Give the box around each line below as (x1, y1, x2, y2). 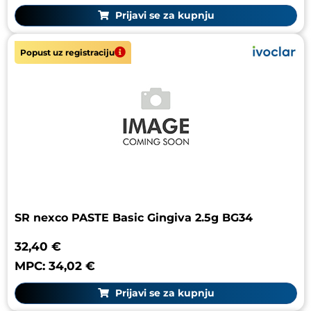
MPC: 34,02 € (15, 259, 95, 274)
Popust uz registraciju (20, 47, 115, 58)
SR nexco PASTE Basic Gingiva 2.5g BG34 (15, 211, 253, 225)
